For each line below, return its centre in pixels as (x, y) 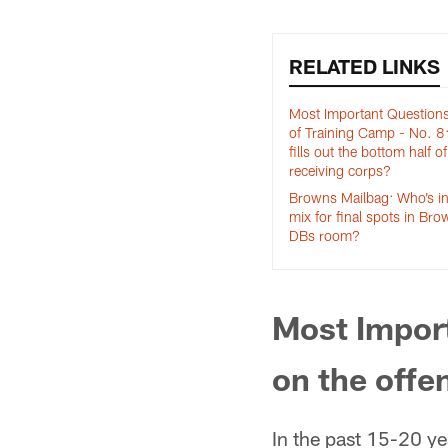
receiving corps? (340, 170)
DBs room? (324, 235)
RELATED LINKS (364, 66)
